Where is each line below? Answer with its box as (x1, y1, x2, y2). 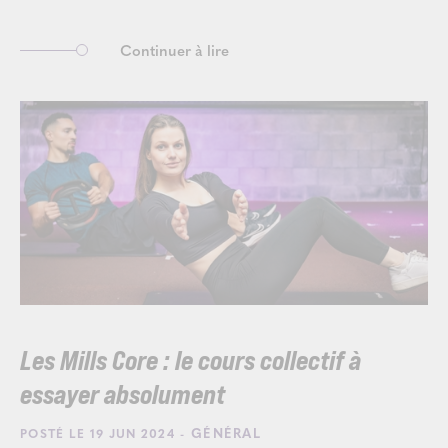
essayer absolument (20, 383, 225, 409)
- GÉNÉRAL (175, 423, 261, 442)
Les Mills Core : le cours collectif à (20, 349, 361, 375)
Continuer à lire (120, 39, 229, 61)
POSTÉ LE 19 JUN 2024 (20, 424, 175, 442)
